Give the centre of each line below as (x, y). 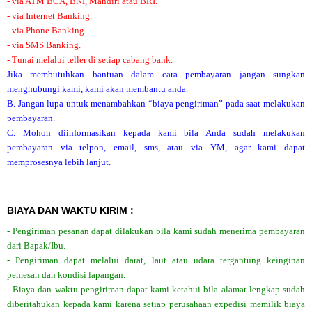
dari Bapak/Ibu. (36, 246)
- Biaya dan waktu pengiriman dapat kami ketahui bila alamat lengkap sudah (156, 290)
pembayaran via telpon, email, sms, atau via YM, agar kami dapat (156, 148)
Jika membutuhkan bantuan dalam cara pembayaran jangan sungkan (156, 75)
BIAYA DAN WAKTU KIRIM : (70, 211)
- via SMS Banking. (44, 45)
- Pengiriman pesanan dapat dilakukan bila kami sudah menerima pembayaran (156, 231)
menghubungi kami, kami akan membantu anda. (97, 89)
